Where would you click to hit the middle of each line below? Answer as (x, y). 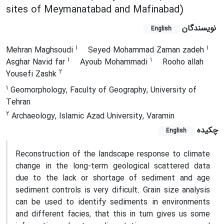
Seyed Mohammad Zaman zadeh (147, 50)
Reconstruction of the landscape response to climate (113, 154)
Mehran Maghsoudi (41, 50)
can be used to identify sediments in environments (113, 202)
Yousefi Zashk (32, 74)
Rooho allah (183, 62)
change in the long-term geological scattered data (113, 166)
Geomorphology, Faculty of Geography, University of (102, 90)
